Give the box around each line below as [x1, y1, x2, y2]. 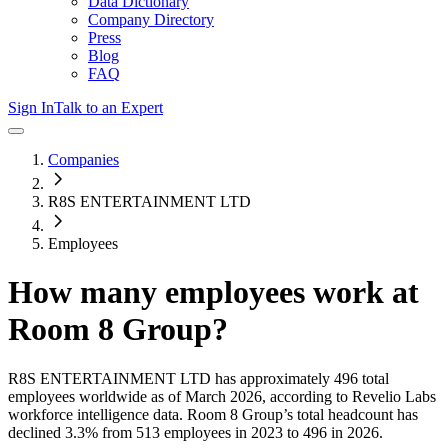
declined [8, 423, 61, 441]
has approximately [211, 369, 330, 387]
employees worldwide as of [8, 387, 181, 405]
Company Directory [88, 11, 214, 28]
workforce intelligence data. [8, 405, 183, 423]
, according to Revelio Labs [262, 387, 436, 405]
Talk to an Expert [54, 99, 163, 116]
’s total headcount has [283, 405, 418, 423]
